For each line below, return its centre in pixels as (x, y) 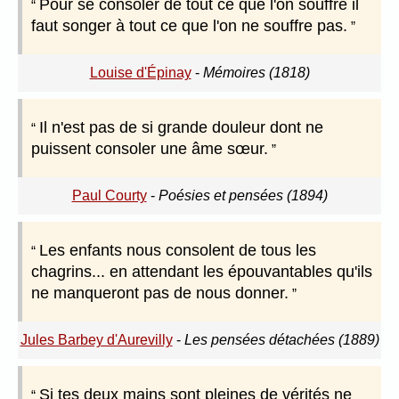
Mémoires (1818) (256, 73)
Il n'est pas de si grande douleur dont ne (181, 128)
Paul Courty (109, 196)
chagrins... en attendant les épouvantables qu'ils (202, 272)
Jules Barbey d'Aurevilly (96, 340)
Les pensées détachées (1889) (281, 340)
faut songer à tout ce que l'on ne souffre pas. (189, 26)
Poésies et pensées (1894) (243, 196)
